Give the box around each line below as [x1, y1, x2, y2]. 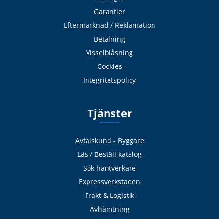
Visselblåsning [86, 47, 133, 57]
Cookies [97, 61, 122, 71]
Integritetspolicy [83, 75, 136, 85]
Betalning [94, 34, 125, 44]
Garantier [94, 6, 125, 16]
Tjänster [87, 105, 132, 121]
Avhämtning [89, 204, 130, 214]
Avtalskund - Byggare [75, 136, 144, 146]
